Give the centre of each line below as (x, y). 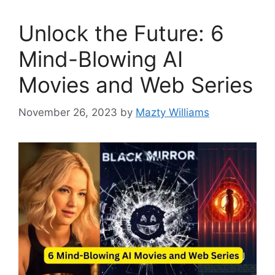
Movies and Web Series (136, 85)
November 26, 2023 (68, 112)
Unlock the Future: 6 (121, 33)
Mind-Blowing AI (101, 59)
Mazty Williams (172, 112)
